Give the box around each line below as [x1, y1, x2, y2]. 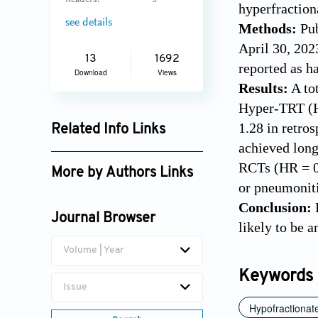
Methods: [238, 21, 297, 37]
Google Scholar [58, 148, 136, 160]
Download [75, 67, 107, 78]
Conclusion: [238, 199, 312, 216]
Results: [238, 80, 288, 97]
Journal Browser [51, 212, 155, 226]
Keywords [238, 268, 313, 286]
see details [65, 16, 112, 28]
